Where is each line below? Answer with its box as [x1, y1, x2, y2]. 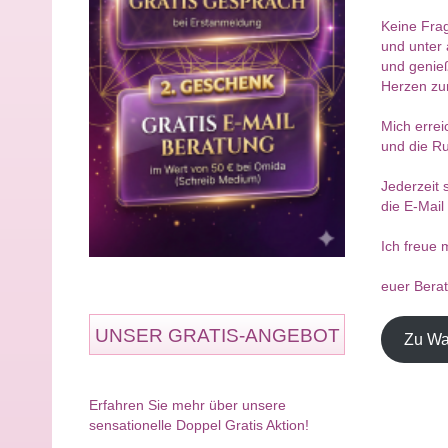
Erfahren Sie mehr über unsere [89, 396, 286, 413]
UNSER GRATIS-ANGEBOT [94, 324, 340, 346]
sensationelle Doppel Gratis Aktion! [89, 416, 309, 433]
